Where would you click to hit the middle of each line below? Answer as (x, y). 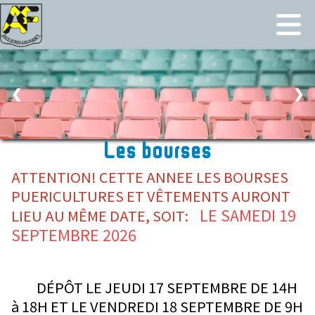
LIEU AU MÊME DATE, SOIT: (106, 216)
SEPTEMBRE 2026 (74, 234)
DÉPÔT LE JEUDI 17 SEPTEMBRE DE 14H (155, 288)
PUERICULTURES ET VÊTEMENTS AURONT (151, 196)
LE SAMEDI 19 (248, 215)
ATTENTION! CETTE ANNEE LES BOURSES (150, 177)
